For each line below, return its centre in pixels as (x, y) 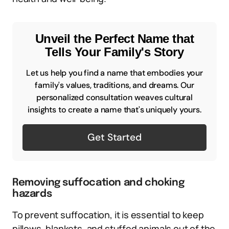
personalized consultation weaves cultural (114, 97)
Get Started (114, 137)
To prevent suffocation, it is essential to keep (108, 215)
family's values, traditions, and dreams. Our (114, 85)
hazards (32, 194)
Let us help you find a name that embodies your (114, 73)
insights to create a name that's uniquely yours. (114, 110)
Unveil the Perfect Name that (114, 39)
